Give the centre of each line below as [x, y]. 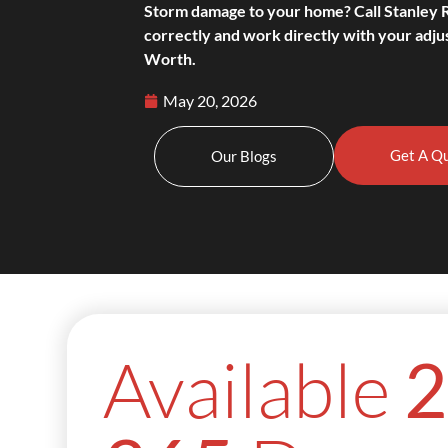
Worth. [170, 59]
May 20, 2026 [210, 100]
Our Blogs [244, 155]
